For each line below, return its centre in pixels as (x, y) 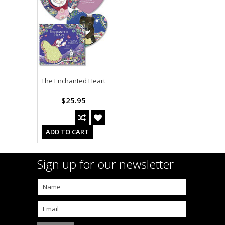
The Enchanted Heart (73, 81)
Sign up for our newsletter (105, 164)
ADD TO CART (67, 132)
